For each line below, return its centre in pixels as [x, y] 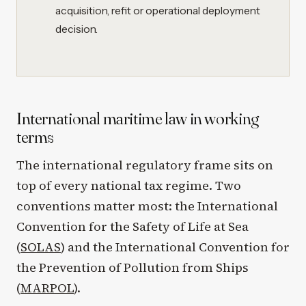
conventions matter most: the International [147, 206]
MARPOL [47, 288]
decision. [76, 29]
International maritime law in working [138, 118]
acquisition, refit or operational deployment [158, 10]
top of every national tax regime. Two [129, 185]
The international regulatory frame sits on [145, 165]
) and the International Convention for [175, 247]
